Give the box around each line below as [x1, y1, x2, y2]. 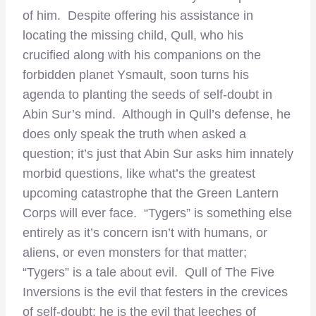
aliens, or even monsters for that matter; [23, 245, 247, 260]
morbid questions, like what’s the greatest [23, 166, 255, 181]
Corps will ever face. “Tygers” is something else [23, 205, 292, 220]
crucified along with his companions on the [23, 47, 261, 62]
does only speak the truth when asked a [23, 126, 246, 141]
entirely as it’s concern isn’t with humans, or [23, 225, 267, 240]
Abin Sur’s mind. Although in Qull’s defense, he [23, 107, 291, 121]
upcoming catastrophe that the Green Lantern [23, 186, 279, 200]
